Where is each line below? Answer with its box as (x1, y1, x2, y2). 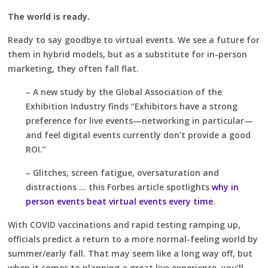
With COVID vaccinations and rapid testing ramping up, (8, 219, 241, 231)
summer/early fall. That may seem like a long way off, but (8, 248, 253, 260)
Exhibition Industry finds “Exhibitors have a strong (26, 100, 238, 112)
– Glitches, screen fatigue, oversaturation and (26, 167, 220, 179)
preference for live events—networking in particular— (26, 115, 254, 127)
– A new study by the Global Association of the (26, 86, 223, 98)
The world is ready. (8, 11, 90, 23)
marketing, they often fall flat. (8, 63, 139, 75)
